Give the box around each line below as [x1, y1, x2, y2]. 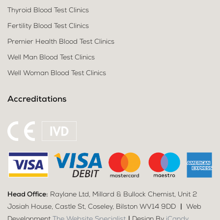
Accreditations [7, 96, 66, 105]
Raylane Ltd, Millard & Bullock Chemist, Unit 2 [48, 192, 197, 199]
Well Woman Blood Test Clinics [7, 70, 106, 78]
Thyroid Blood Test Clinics [7, 7, 89, 15]
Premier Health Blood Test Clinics [7, 39, 114, 46]
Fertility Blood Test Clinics [7, 23, 89, 30]
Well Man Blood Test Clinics [7, 55, 95, 62]
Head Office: [7, 192, 48, 199]
